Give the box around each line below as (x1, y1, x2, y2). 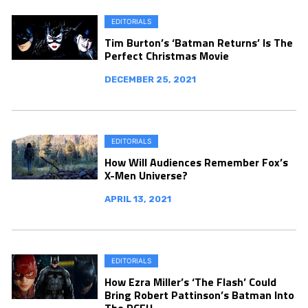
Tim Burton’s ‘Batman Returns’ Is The (104, 34, 293, 51)
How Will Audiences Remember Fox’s (104, 153, 288, 170)
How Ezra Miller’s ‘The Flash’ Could (104, 273, 276, 290)
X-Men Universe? (104, 166, 188, 184)
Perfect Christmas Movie (104, 47, 229, 64)
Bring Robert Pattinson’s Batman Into (104, 286, 294, 303)
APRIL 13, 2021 (104, 193, 171, 204)
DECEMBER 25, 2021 (104, 74, 196, 85)
